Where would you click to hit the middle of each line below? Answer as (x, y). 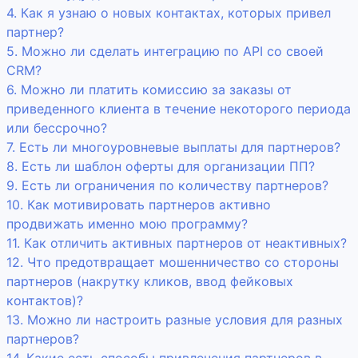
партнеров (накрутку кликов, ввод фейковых (150, 281)
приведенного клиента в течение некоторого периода (179, 109)
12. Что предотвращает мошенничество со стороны (173, 262)
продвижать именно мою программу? (127, 224)
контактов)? (45, 300)
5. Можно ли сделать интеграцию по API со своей (165, 51)
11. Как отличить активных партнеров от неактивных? (177, 243)
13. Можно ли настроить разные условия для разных (175, 320)
